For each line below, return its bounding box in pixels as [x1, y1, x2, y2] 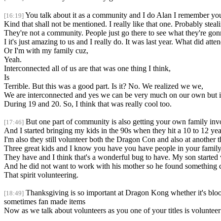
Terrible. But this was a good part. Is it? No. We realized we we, [4, 82, 203, 91]
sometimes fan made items [4, 197, 85, 206]
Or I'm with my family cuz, [4, 46, 88, 55]
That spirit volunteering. [4, 171, 78, 180]
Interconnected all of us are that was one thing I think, [4, 64, 171, 73]
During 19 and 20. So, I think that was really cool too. [4, 100, 172, 109]
